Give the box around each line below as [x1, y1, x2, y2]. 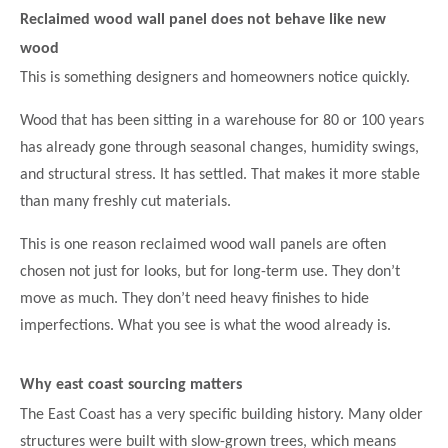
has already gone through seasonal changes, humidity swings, [20, 140, 419, 157]
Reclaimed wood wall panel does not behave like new [20, 11, 386, 28]
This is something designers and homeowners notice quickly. [20, 70, 410, 87]
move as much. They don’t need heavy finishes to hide [20, 291, 369, 308]
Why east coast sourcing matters [20, 377, 242, 394]
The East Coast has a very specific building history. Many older [20, 406, 423, 423]
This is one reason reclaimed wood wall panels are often [20, 237, 386, 254]
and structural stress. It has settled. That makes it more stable [20, 167, 420, 184]
